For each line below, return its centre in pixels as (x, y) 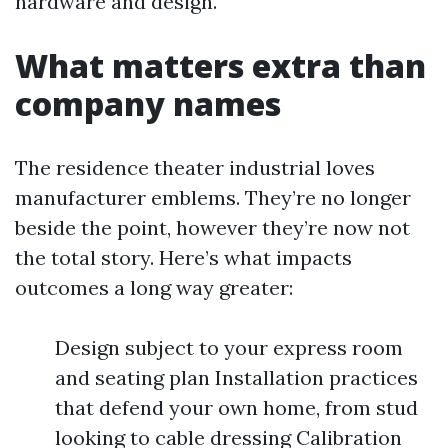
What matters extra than (220, 65)
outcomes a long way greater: (154, 287)
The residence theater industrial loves (195, 167)
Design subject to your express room (229, 347)
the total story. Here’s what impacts (183, 257)
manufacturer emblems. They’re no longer (213, 197)
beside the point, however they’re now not (212, 227)
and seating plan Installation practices (236, 377)
